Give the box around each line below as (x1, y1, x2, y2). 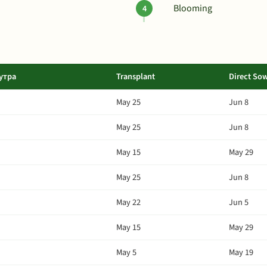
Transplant (116, 70, 155, 83)
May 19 (229, 246, 253, 259)
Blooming (173, 2, 212, 15)
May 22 (116, 196, 141, 209)
